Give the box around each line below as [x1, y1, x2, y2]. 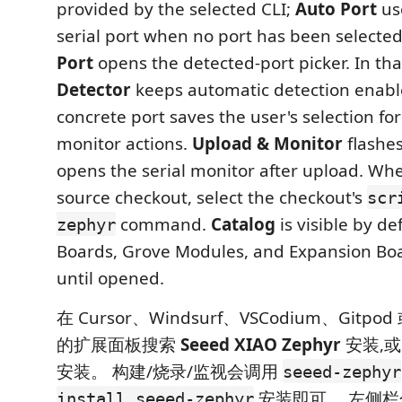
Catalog [211, 212, 275, 236]
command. [116, 212, 211, 236]
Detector [57, 77, 131, 101]
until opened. [57, 266, 164, 290]
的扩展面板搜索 [57, 332, 180, 356]
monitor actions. [57, 131, 192, 155]
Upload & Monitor [192, 131, 343, 155]
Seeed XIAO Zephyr [180, 332, 341, 356]
